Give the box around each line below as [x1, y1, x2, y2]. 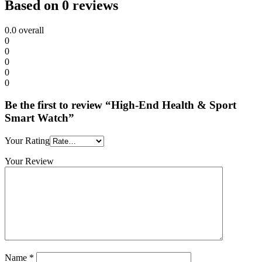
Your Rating [5, 136, 50, 146]
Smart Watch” [5, 112, 74, 125]
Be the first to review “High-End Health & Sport [5, 99, 236, 112]
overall [16, 25, 44, 35]
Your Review [5, 156, 54, 167]
